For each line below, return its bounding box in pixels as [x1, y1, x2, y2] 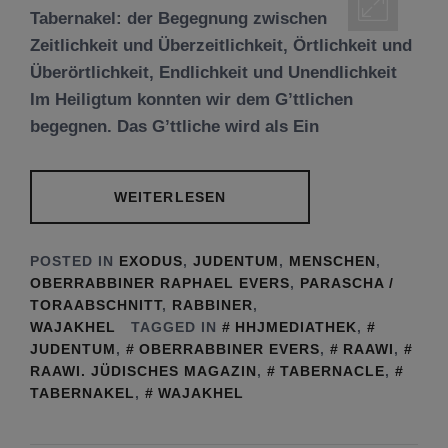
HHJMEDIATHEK [235, 318, 357, 335]
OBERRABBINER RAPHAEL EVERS [30, 274, 290, 291]
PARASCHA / [300, 274, 394, 291]
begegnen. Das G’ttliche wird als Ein [30, 117, 319, 136]
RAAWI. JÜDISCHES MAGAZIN [30, 362, 257, 379]
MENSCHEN [289, 252, 376, 269]
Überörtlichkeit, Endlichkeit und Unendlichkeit [30, 63, 397, 82]
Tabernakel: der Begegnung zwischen [30, 9, 327, 28]
